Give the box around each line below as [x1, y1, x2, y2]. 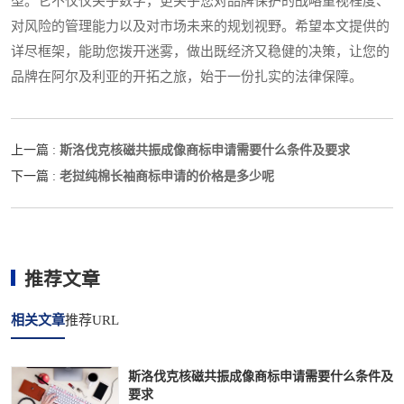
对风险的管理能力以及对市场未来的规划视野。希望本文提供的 [11, 19, 390, 34]
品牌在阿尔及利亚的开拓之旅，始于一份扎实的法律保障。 [11, 69, 363, 85]
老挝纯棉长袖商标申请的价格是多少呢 [60, 169, 274, 184]
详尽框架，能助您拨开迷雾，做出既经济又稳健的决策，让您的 [11, 44, 390, 60]
